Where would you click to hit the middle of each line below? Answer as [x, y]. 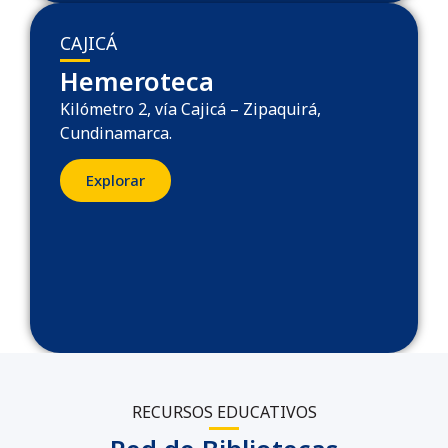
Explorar [115, 180]
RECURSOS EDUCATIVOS [224, 411]
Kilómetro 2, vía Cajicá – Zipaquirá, [190, 108]
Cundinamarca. [116, 132]
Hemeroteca [137, 81]
